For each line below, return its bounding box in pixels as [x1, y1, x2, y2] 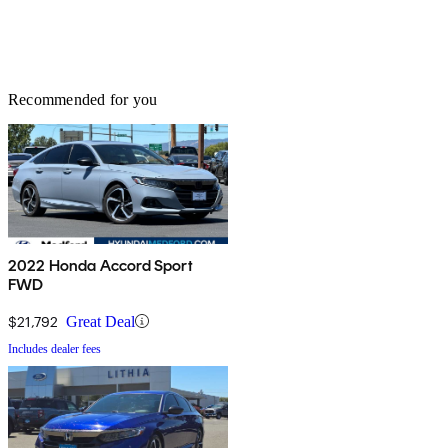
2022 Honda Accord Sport [8, 255, 193, 275]
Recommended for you [8, 90, 158, 108]
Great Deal [66, 312, 135, 330]
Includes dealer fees [8, 341, 101, 356]
